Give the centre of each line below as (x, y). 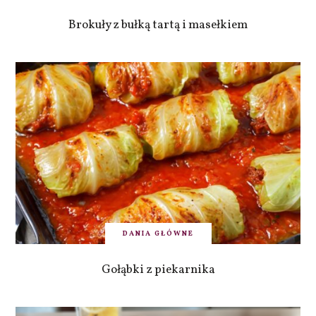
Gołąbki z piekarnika (158, 269)
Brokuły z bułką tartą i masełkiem (158, 25)
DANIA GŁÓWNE (158, 233)
